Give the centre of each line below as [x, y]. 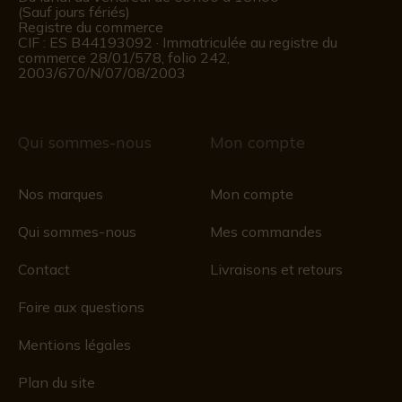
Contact [44, 269]
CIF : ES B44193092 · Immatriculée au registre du [178, 42]
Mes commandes [266, 232]
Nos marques [61, 194]
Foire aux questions [81, 307]
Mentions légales [74, 345]
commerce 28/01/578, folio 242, [124, 57]
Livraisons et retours [276, 269]
